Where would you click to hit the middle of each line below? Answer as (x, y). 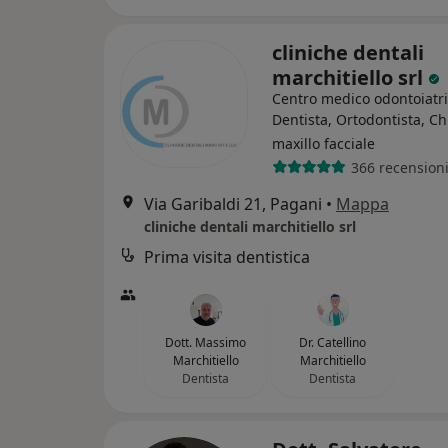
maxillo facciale (323, 143)
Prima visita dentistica (227, 257)
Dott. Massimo (205, 342)
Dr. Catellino (332, 342)
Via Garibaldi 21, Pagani (233, 204)
